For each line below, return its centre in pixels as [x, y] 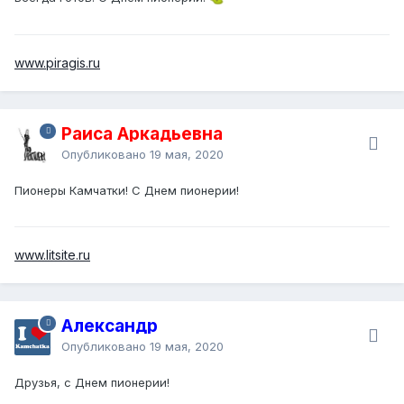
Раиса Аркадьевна [142, 133]
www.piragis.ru [57, 62]
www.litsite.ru [52, 254]
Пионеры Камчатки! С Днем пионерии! [127, 190]
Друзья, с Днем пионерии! [92, 382]
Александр [110, 326]
